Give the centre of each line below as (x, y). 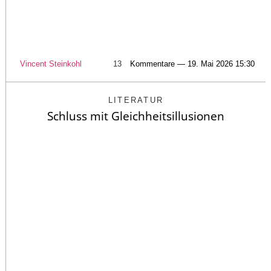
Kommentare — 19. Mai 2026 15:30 (192, 64)
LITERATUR (136, 100)
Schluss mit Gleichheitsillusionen (136, 116)
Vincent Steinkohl (51, 64)
